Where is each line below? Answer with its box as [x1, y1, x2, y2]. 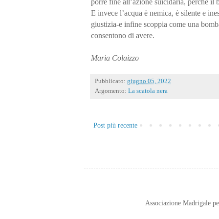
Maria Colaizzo [91, 53, 139, 62]
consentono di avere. [91, 31, 154, 40]
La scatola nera [128, 87, 168, 94]
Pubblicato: [95, 77, 127, 85]
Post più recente [93, 121, 137, 129]
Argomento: [95, 87, 128, 94]
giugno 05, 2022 [127, 77, 171, 85]
